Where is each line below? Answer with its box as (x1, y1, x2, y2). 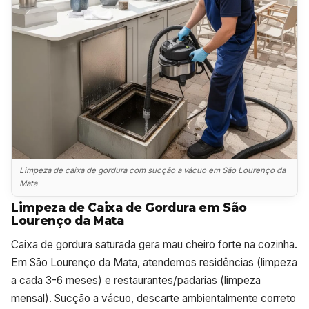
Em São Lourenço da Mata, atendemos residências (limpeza (11, 255, 297, 269)
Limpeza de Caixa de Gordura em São (11, 199, 247, 215)
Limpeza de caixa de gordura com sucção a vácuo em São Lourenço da (19, 166, 286, 176)
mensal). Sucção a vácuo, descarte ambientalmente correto (11, 291, 296, 305)
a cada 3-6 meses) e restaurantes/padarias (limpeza (11, 273, 261, 287)
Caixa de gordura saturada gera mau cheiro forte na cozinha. (11, 237, 297, 251)
